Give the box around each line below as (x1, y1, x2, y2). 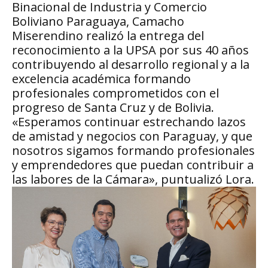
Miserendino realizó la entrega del (12, 28, 204, 44)
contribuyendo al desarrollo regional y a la (12, 56, 249, 73)
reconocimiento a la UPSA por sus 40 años (12, 42, 249, 59)
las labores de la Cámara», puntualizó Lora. (12, 171, 254, 188)
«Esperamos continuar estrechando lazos (12, 114, 246, 130)
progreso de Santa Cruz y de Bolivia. (12, 99, 214, 116)
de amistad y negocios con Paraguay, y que (12, 128, 252, 145)
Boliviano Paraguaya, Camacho (12, 13, 184, 30)
